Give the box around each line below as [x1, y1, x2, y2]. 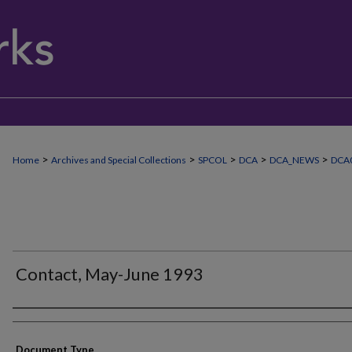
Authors [13, 313, 70, 332]
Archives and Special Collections [51, 154, 186, 166]
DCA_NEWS [269, 154, 319, 166]
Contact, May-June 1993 [16, 263, 203, 284]
